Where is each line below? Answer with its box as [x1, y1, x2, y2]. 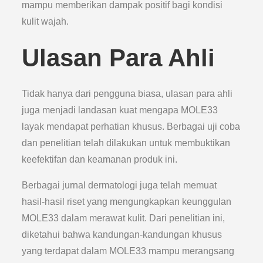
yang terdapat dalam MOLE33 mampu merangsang [22, 246, 235, 256]
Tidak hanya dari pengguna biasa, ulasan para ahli [22, 89, 233, 99]
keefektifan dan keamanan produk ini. [22, 154, 178, 164]
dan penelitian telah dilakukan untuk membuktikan [22, 138, 231, 148]
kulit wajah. [22, 16, 69, 26]
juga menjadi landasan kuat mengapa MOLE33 [22, 105, 218, 115]
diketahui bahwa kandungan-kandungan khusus [22, 230, 222, 240]
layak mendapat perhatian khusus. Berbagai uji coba [22, 122, 241, 131]
